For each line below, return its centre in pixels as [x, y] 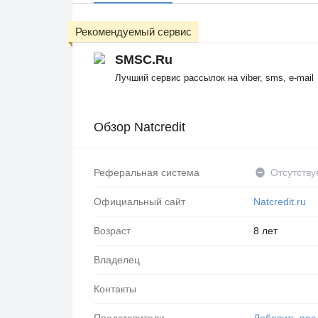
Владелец [117, 259]
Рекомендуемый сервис [133, 32]
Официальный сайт [139, 201]
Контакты [115, 289]
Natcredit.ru [280, 201]
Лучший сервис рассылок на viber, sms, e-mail [214, 77]
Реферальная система [147, 172]
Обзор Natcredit [139, 127]
